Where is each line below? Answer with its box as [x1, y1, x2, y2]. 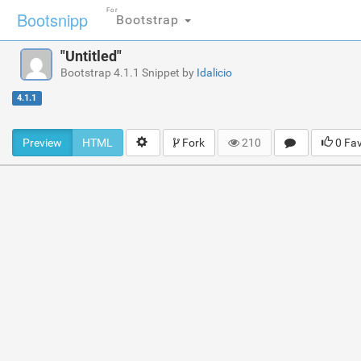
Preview [23, 136, 62, 149]
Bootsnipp [17, 8, 88, 31]
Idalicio [197, 66, 232, 79]
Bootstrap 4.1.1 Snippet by [60, 66, 197, 79]
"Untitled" [60, 48, 122, 64]
